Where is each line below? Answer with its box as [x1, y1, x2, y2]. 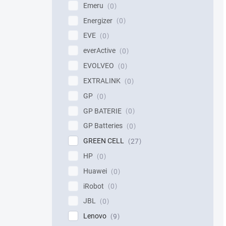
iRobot [83, 182, 105, 190]
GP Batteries [83, 122, 124, 130]
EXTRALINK [83, 76, 122, 85]
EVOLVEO [83, 62, 116, 70]
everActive [83, 46, 117, 55]
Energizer [83, 16, 114, 25]
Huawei [83, 166, 108, 175]
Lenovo [83, 212, 108, 220]
